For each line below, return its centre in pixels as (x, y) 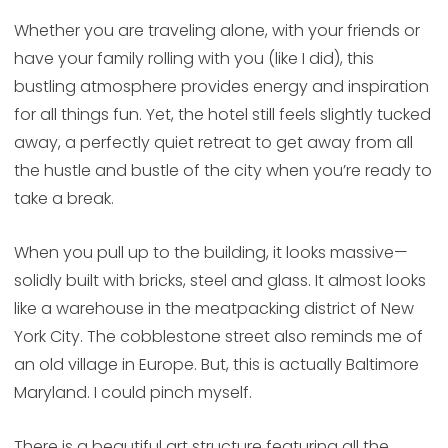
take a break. (63, 199)
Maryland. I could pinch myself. (132, 393)
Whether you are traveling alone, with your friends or (216, 31)
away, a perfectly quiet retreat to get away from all (213, 143)
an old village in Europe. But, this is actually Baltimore (216, 365)
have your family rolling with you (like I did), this (193, 59)
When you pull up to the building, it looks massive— (210, 253)
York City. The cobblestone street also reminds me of (218, 337)
